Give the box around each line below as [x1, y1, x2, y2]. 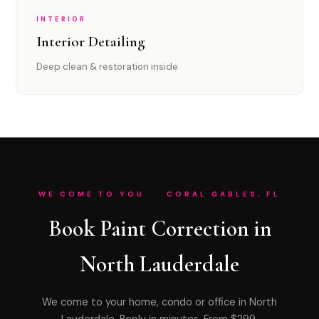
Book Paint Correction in [48, 215, 271, 242]
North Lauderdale [80, 251, 239, 278]
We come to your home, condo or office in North [42, 296, 277, 308]
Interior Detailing [36, 33, 145, 51]
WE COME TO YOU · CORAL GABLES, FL [38, 189, 281, 199]
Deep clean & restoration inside [36, 61, 179, 73]
